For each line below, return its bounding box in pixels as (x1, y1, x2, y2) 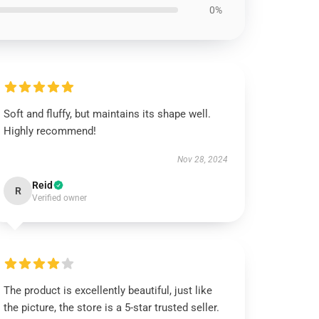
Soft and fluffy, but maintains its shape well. (4, 108, 211, 120)
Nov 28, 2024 (177, 155, 228, 164)
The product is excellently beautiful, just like (4, 284, 213, 297)
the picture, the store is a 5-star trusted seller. (4, 301, 220, 314)
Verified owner (32, 193, 88, 203)
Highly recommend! (4, 125, 97, 137)
